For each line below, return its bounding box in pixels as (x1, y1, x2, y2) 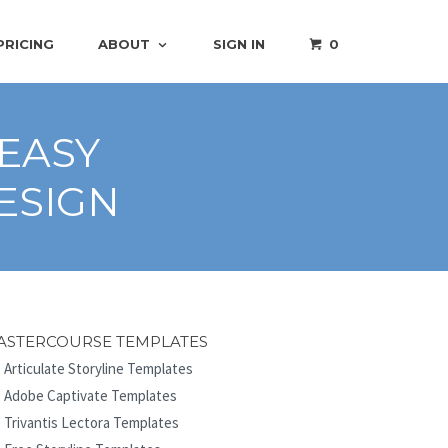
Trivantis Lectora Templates (4, 412, 179, 432)
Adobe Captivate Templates (4, 385, 177, 405)
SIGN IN (213, 35, 266, 52)
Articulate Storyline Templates (4, 358, 193, 378)
